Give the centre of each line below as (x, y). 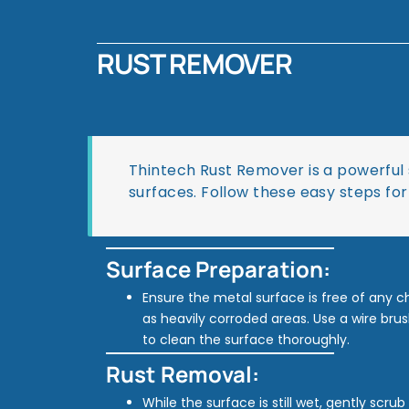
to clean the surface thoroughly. (246, 340)
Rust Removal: (183, 374)
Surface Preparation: (218, 269)
